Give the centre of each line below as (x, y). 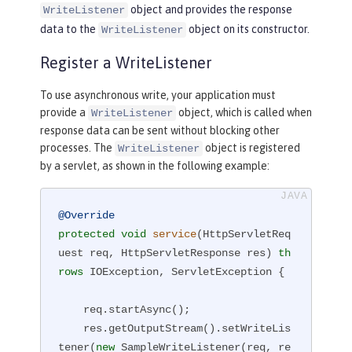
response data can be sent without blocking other (160, 130)
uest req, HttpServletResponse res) (165, 253)
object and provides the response (210, 9)
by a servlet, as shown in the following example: (155, 165)
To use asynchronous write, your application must (158, 95)
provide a (64, 112)
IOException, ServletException (181, 272)
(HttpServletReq (244, 235)
